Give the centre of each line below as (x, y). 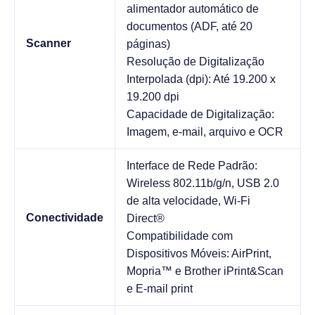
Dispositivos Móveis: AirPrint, (199, 253)
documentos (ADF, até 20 (189, 26)
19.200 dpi (153, 96)
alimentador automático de (193, 8)
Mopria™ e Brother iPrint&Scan (205, 271)
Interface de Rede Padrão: (192, 165)
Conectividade (65, 217)
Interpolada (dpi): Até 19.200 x (201, 79)
